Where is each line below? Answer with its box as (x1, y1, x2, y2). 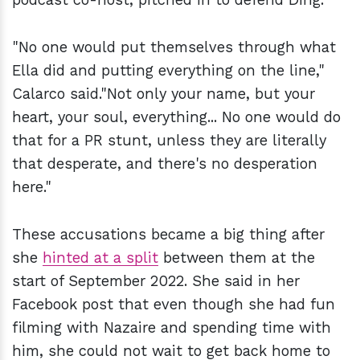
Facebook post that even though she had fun (12, 296, 335, 313)
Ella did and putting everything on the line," (12, 62, 325, 80)
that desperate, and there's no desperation (12, 155, 317, 173)
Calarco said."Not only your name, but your (12, 85, 315, 103)
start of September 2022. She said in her (12, 272, 300, 290)
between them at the (158, 249, 315, 267)
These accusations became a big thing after (12, 226, 325, 243)
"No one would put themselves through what (12, 39, 336, 56)
